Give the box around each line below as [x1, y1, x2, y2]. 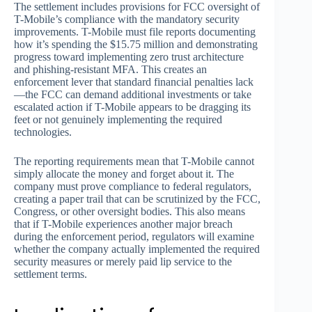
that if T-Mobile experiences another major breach [14, 218, 233, 231]
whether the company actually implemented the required [14, 243, 260, 256]
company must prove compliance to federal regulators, [14, 180, 251, 193]
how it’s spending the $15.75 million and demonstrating [14, 38, 258, 51]
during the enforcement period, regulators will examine [14, 231, 254, 243]
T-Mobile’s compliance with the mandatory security [14, 13, 240, 26]
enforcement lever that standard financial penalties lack [14, 76, 253, 88]
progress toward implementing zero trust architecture [14, 51, 244, 63]
